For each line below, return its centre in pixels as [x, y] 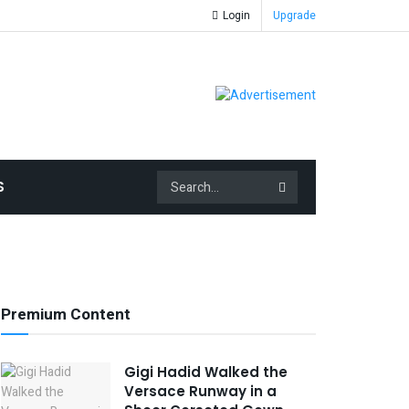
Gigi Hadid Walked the [206, 372]
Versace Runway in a [200, 391]
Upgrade [294, 16]
